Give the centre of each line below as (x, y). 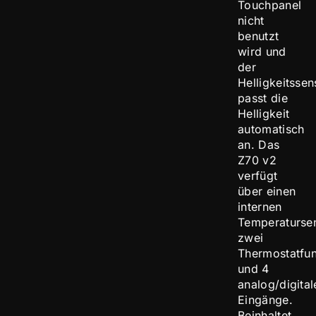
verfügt (258, 176)
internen (260, 207)
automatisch (271, 129)
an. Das (259, 145)
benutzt (259, 36)
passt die (263, 98)
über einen (267, 191)
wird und (262, 51)
